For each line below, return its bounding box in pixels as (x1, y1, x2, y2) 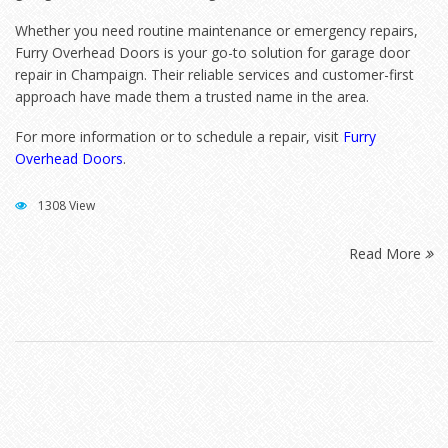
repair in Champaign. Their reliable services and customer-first (15, 65, 414, 85)
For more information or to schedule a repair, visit (15, 126, 343, 146)
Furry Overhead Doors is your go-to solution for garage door (15, 43, 410, 63)
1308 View (35, 196, 95, 214)
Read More (349, 244, 425, 264)
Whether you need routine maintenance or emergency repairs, (15, 21, 418, 41)
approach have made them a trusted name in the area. (15, 87, 369, 107)
